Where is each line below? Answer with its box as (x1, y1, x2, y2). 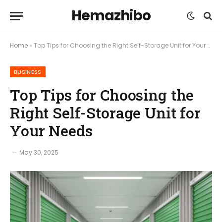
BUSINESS (14, 68, 42, 76)
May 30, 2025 (19, 148, 58, 157)
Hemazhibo (71, 6, 151, 25)
